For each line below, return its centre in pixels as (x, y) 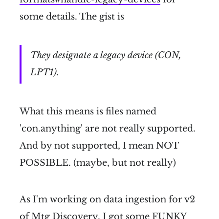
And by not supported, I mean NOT (99, 145)
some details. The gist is (72, 16)
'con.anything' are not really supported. (108, 128)
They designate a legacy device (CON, (106, 55)
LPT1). (44, 73)
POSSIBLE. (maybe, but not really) (98, 163)
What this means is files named (88, 111)
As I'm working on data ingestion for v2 (107, 199)
